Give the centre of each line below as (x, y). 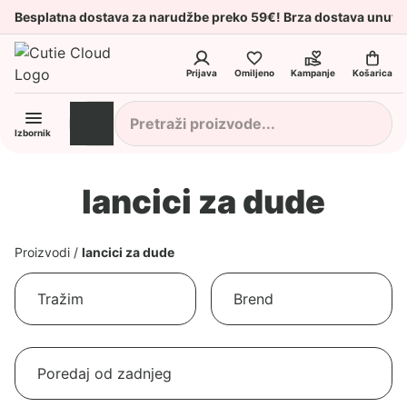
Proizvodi (42, 252)
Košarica (372, 73)
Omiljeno (254, 73)
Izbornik (33, 133)
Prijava (201, 73)
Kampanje (313, 73)
